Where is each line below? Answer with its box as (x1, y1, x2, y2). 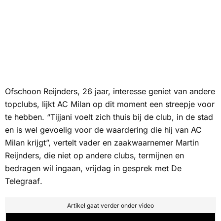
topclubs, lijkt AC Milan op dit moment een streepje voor (5, 99, 215, 109)
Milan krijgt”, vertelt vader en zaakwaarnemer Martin (5, 137, 199, 147)
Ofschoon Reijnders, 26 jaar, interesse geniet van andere (5, 86, 215, 96)
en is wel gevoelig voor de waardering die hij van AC (5, 124, 202, 135)
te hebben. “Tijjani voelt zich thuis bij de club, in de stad (5, 111, 213, 122)
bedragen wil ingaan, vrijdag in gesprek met (5, 163, 171, 173)
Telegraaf (5, 176, 40, 186)
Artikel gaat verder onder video (67, 201, 154, 209)
